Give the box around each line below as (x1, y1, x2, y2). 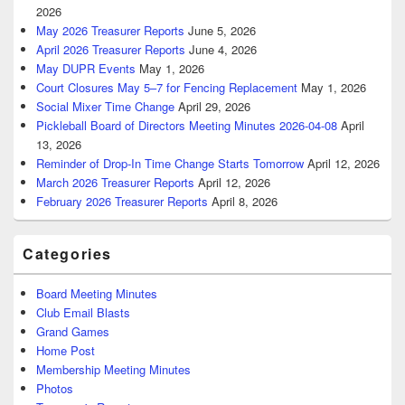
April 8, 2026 (212, 192, 278, 210)
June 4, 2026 (189, 40, 257, 58)
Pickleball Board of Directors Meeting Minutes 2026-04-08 (36, 116, 337, 134)
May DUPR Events (36, 59, 136, 77)
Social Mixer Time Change (36, 97, 174, 115)
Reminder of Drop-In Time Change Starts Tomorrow (36, 154, 304, 172)
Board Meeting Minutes (36, 284, 157, 302)
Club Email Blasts (36, 303, 130, 321)
